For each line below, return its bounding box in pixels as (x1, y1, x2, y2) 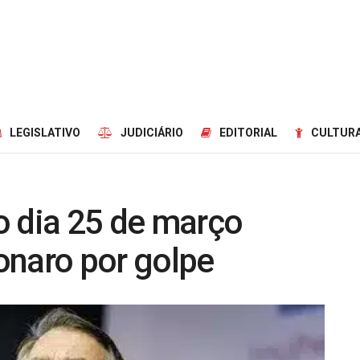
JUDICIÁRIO (121, 126, 183, 139)
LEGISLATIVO (10, 126, 80, 139)
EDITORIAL (219, 126, 277, 139)
